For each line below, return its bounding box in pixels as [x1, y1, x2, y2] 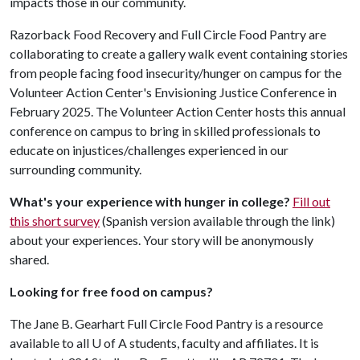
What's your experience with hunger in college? [10, 194, 292, 209]
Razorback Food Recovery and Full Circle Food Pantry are [10, 27, 326, 42]
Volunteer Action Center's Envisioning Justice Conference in [10, 84, 337, 100]
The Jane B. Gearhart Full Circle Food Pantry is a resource [10, 316, 323, 331]
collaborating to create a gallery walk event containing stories [10, 46, 348, 61]
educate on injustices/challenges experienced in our [10, 142, 288, 157]
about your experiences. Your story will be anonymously [10, 232, 313, 247]
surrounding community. [10, 162, 141, 177]
